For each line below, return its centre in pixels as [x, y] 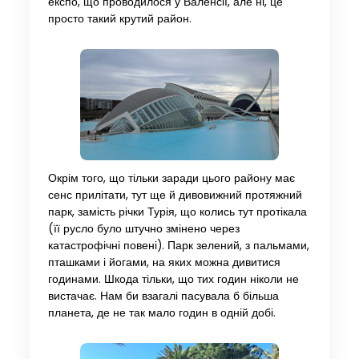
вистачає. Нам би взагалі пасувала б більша [163, 296]
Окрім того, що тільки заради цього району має [171, 179]
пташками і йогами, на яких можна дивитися [164, 263]
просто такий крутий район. [119, 18]
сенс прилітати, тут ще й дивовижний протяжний [175, 196]
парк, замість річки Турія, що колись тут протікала [177, 212]
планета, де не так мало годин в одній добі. [161, 313]
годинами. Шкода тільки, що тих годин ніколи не [173, 280]
